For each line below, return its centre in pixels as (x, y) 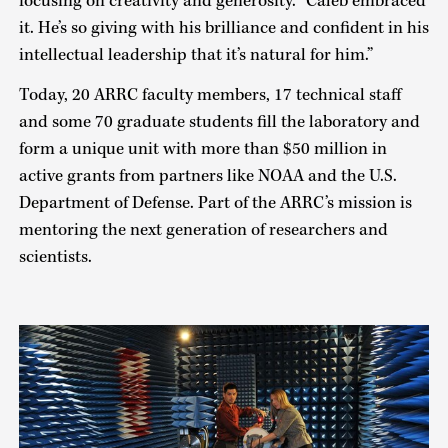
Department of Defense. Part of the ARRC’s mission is (215, 203)
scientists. (55, 257)
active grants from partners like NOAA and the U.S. (207, 176)
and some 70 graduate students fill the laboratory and (219, 122)
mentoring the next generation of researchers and (203, 230)
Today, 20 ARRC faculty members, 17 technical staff (209, 95)
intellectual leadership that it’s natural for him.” (195, 54)
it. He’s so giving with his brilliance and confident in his (223, 27)
